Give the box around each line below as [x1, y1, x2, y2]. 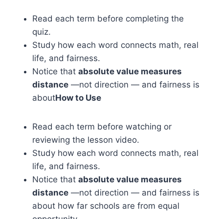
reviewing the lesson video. [32, 135, 139, 145]
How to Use [55, 93, 101, 103]
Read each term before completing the [32, 14, 184, 23]
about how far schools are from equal [32, 201, 179, 211]
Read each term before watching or [32, 122, 172, 131]
